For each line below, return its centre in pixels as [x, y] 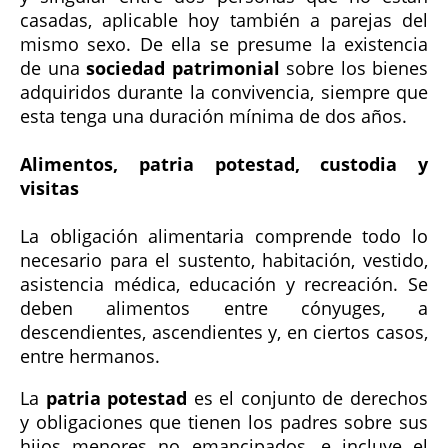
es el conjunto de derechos [308, 398]
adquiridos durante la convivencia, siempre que [224, 92]
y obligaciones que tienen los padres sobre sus [224, 422]
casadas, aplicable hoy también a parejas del [224, 20]
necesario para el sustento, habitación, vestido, [224, 260]
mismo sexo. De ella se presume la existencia [224, 44]
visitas [49, 188]
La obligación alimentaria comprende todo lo [224, 236]
